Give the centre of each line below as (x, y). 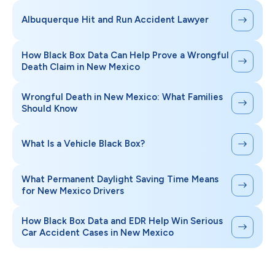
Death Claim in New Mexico (81, 67)
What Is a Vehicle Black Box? (83, 144)
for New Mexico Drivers (73, 191)
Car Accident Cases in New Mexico (98, 232)
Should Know (49, 108)
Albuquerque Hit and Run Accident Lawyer (115, 20)
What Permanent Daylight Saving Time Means (120, 179)
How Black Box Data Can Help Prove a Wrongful (125, 55)
